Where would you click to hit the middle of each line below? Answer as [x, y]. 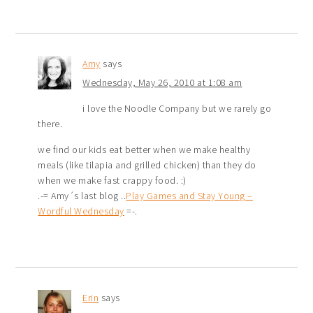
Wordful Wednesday [81, 211]
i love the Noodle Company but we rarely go [177, 108]
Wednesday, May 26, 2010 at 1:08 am [162, 82]
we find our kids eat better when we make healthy [144, 149]
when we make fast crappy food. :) [112, 180]
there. [50, 123]
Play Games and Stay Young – [189, 195]
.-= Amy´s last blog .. [82, 195]
